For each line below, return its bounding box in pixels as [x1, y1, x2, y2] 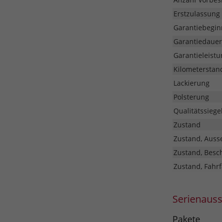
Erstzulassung [173, 9, 220, 19]
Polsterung [173, 92, 209, 102]
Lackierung [173, 78, 210, 88]
